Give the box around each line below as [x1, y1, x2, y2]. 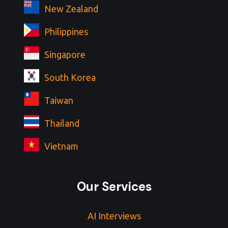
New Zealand [44, 3, 98, 14]
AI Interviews [87, 211, 141, 221]
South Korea [44, 72, 96, 82]
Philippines [44, 26, 88, 37]
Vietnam [44, 140, 78, 151]
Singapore [44, 49, 85, 60]
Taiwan [44, 95, 73, 105]
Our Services [76, 179, 152, 195]
